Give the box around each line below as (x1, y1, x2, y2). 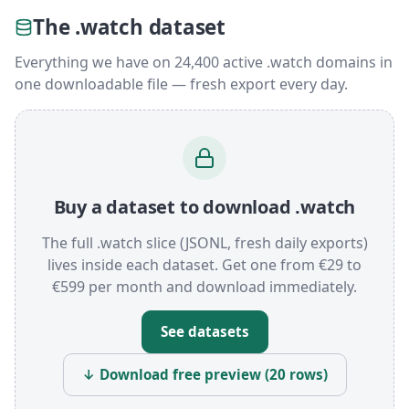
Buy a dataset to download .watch (53, 194, 356, 220)
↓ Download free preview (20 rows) (81, 365, 328, 384)
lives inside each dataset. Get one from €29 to (47, 255, 362, 276)
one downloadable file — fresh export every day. (15, 74, 348, 95)
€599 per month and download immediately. (52, 277, 357, 298)
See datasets (160, 322, 249, 341)
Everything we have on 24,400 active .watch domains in (15, 52, 393, 73)
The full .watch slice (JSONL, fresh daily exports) (41, 233, 368, 254)
